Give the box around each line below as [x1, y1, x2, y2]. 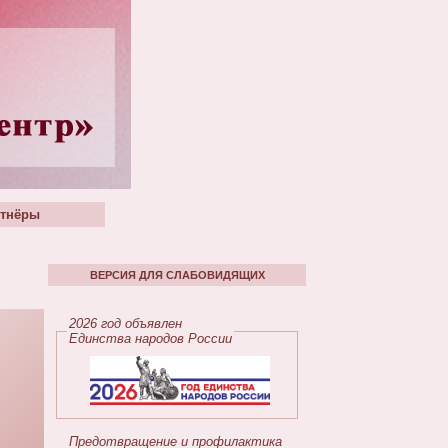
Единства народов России [68, 331, 232, 346]
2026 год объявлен [68, 316, 186, 331]
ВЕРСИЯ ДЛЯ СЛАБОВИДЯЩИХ [89, 269, 265, 281]
